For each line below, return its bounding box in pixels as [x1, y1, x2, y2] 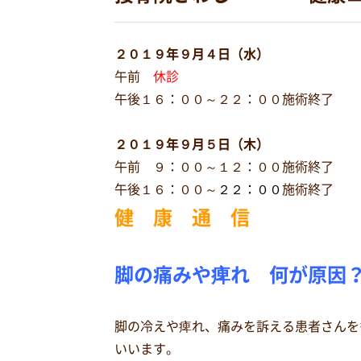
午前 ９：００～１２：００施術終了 [114, 160, 334, 173]
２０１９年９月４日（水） [114, 48, 269, 60]
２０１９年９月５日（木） [114, 138, 269, 151]
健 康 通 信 [114, 208, 250, 227]
